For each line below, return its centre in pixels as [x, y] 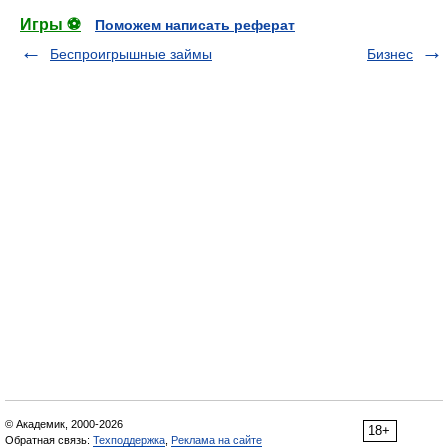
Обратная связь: [49, 440]
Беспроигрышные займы [131, 54]
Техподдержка [129, 440]
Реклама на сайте [216, 440]
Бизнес [390, 54]
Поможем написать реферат [195, 25]
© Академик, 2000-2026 [64, 424]
